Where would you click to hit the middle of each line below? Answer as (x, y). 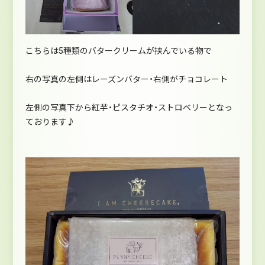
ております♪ (50, 122)
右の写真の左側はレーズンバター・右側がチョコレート (126, 80)
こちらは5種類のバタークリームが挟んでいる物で (118, 51)
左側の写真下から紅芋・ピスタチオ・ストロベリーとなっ (129, 108)
